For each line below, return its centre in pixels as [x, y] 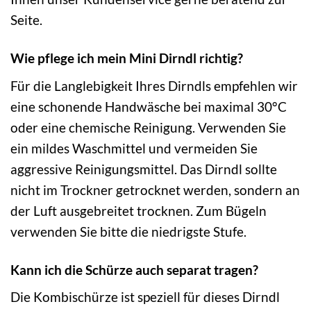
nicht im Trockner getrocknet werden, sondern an [155, 190]
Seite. [26, 20]
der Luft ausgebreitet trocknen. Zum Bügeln [138, 210]
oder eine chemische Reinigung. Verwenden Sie [148, 127]
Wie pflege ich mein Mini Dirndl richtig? [127, 58]
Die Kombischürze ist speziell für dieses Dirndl [145, 297]
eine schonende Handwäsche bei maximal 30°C [149, 106]
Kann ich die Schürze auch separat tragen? [134, 269]
